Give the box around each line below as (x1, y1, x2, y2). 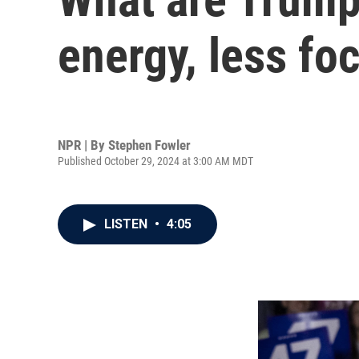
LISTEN (104, 216, 151, 232)
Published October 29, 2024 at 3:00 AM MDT (58, 154, 253, 167)
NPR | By (58, 136, 108, 153)
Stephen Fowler (108, 136, 191, 153)
